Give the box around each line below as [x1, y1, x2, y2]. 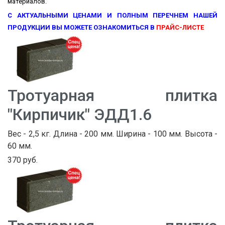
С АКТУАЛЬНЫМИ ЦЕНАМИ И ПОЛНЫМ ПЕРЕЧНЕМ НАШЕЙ [8, 12, 217, 20]
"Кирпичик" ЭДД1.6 [8, 104, 152, 124]
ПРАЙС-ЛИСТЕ [156, 24, 204, 32]
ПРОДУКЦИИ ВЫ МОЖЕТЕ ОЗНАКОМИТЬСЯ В [8, 24, 155, 32]
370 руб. [8, 155, 38, 165]
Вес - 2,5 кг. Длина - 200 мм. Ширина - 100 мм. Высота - [8, 129, 217, 139]
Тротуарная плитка [8, 85, 217, 105]
